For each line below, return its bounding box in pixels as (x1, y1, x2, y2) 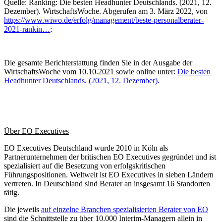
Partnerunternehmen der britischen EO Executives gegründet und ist (4, 152, 216, 161)
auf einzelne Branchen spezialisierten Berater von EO (41, 205, 208, 214)
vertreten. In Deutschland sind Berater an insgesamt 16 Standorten (4, 179, 210, 188)
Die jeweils (4, 205, 41, 214)
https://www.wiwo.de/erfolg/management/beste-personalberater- (4, 15, 204, 24)
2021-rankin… (4, 24, 50, 33)
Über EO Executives (4, 126, 69, 135)
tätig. (4, 188, 21, 197)
